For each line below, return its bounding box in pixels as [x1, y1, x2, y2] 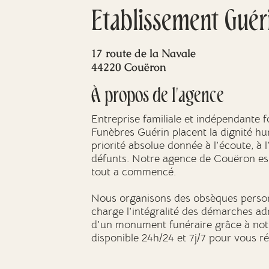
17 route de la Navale [91, 46, 196, 60]
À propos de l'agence [91, 86, 224, 108]
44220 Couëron [91, 60, 166, 74]
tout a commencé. [91, 165, 176, 178]
